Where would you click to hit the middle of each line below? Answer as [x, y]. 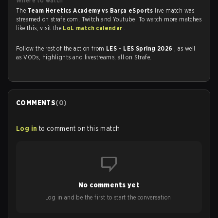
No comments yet [109, 185]
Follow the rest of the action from [61, 48]
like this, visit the [40, 28]
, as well [185, 48]
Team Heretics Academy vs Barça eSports [91, 10]
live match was [175, 10]
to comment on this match [79, 128]
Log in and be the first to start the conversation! [109, 197]
